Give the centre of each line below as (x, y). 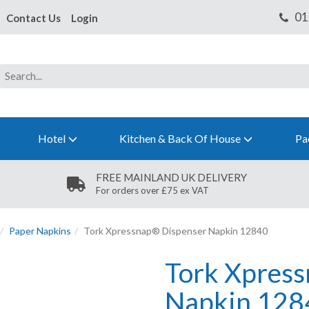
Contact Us (33, 18)
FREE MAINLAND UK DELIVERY (171, 178)
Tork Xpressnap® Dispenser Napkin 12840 (176, 231)
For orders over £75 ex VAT (152, 190)
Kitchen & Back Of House (180, 138)
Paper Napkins (40, 231)
